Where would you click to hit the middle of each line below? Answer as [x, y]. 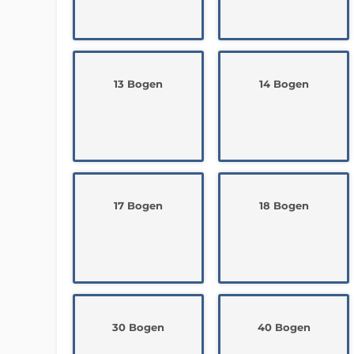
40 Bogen [284, 327]
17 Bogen [138, 205]
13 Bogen [138, 84]
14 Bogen [284, 84]
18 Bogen [284, 205]
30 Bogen [138, 327]
